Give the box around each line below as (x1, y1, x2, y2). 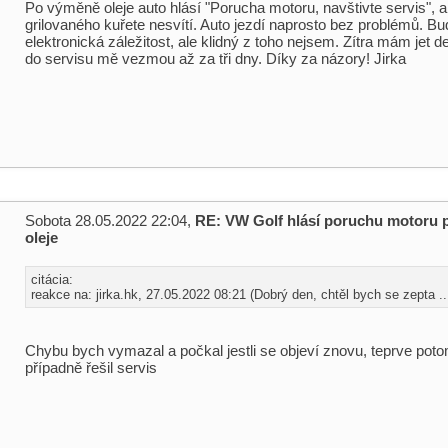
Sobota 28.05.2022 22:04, (25, 212, 195, 229)
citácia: (31, 272, 73, 287)
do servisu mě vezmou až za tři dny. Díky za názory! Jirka (25, 50, 406, 67)
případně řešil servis (25, 359, 157, 376)
